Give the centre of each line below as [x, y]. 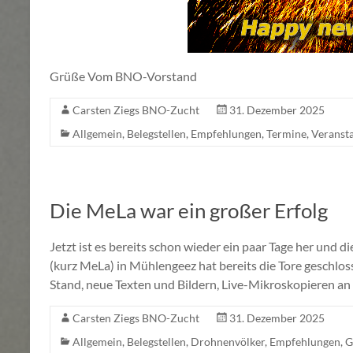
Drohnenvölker [228, 342]
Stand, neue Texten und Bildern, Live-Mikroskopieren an [200, 284]
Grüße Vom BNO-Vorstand [123, 76]
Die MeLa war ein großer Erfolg [189, 211]
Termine [286, 134]
